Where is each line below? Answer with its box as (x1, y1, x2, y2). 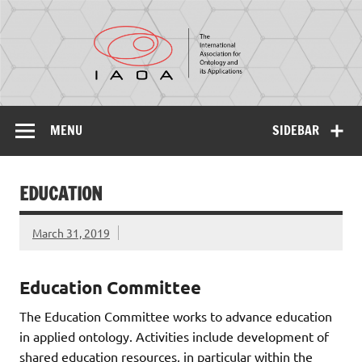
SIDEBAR (272, 120, 320, 139)
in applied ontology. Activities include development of (19, 327, 329, 344)
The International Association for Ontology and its (51, 82, 337, 99)
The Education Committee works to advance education (19, 307, 332, 324)
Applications (158, 95, 229, 112)
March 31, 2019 (32, 225, 110, 240)
